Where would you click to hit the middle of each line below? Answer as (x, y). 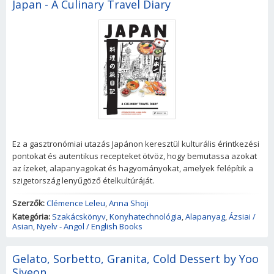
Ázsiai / (242, 217)
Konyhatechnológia (146, 217)
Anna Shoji (129, 203)
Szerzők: (28, 203)
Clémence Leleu (76, 203)
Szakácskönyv (79, 217)
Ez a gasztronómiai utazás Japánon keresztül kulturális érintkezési (136, 144)
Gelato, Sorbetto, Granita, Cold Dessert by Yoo (135, 259)
